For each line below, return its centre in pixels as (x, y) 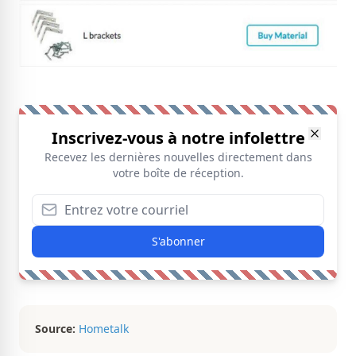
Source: (55, 329)
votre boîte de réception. (178, 173)
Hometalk (104, 329)
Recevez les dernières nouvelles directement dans (178, 157)
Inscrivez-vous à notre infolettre (178, 138)
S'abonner (178, 242)
